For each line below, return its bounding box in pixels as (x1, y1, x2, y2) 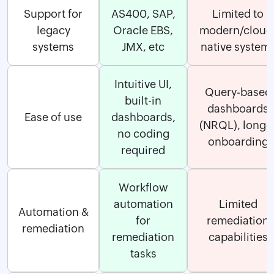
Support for (24, 7, 83, 20)
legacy (36, 23, 70, 37)
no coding (117, 127, 169, 140)
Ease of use (24, 110, 82, 124)
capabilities (208, 230, 268, 243)
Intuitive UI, (114, 77, 172, 91)
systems (32, 40, 74, 53)
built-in (125, 94, 161, 107)
